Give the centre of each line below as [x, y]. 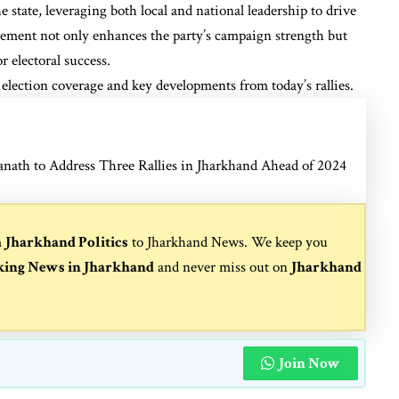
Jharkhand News [195, 242]
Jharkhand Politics [67, 242]
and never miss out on [223, 267]
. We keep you [286, 242]
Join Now [309, 363]
